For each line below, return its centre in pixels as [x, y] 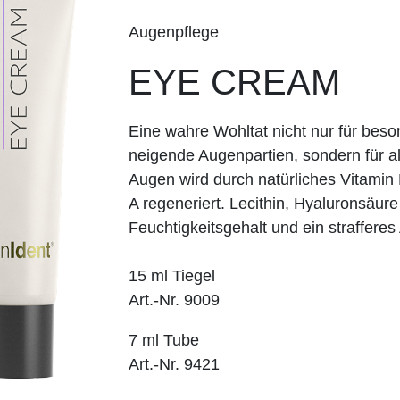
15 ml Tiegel [172, 276]
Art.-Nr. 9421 [174, 365]
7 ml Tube [164, 341]
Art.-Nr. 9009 [174, 300]
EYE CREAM [234, 83]
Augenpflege [174, 33]
